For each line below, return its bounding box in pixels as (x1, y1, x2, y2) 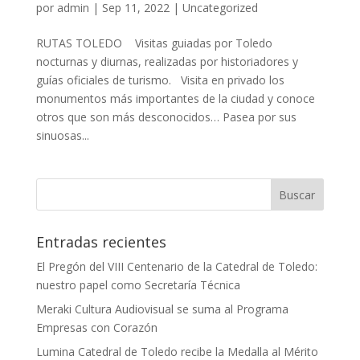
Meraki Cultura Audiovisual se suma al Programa (35, 301, 288, 317)
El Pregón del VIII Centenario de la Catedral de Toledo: (35, 259, 317, 275)
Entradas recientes (35, 232, 166, 252)
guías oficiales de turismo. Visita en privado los (35, 72, 284, 88)
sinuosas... (35, 128, 89, 144)
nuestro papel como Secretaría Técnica (35, 277, 240, 293)
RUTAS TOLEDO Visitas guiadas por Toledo (35, 35, 272, 51)
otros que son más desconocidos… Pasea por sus (35, 109, 297, 125)
